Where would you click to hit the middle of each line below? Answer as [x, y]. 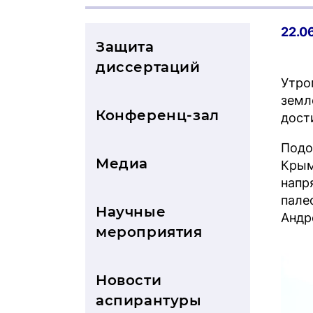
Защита [125, 47]
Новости [129, 280]
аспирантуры [149, 300]
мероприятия [149, 232]
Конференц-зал [158, 115]
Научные [131, 212]
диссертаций [148, 67]
